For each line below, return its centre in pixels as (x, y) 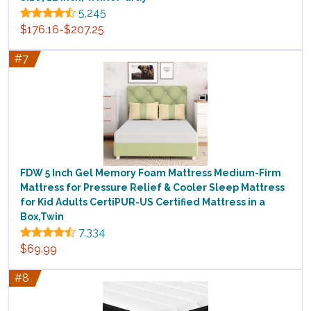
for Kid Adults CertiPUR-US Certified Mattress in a (143, 202)
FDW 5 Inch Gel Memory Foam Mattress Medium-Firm (151, 173)
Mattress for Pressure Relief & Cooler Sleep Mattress (152, 188)
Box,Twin (42, 217)
